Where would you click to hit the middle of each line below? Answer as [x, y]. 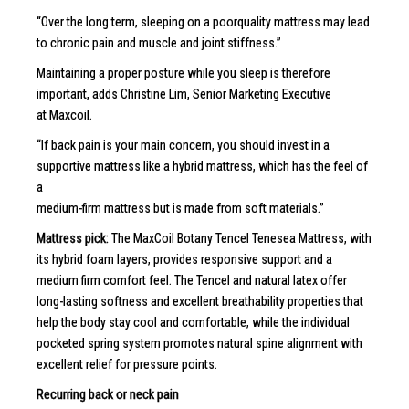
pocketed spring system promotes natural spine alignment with [199, 343]
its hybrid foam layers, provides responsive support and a [184, 259]
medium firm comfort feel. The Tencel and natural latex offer [192, 280]
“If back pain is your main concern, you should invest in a [183, 145]
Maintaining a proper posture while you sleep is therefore [184, 73]
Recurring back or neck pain [108, 394]
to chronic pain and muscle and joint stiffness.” [159, 42]
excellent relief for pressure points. [127, 364]
